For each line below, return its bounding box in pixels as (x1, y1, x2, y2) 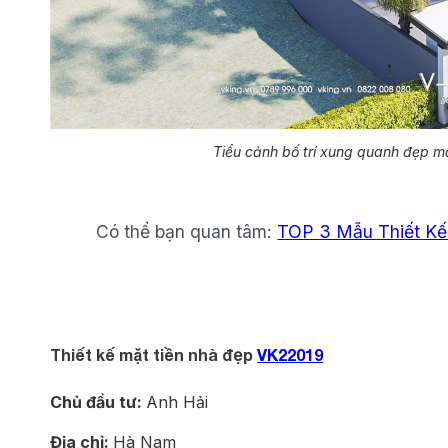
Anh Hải (146, 391, 208, 412)
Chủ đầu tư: (50, 391, 146, 412)
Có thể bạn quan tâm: (96, 221, 278, 243)
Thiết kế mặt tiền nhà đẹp (50, 345, 257, 365)
